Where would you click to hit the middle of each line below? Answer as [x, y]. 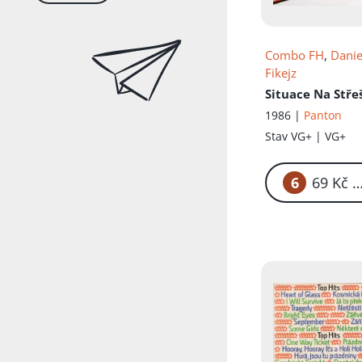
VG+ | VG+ [319, 137]
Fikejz [281, 73]
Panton [323, 116]
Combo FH [295, 55]
